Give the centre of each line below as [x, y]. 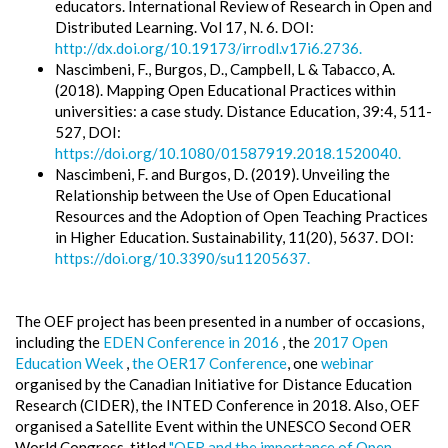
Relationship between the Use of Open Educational [223, 195]
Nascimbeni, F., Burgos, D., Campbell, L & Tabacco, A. [225, 69]
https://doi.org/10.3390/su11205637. [182, 258]
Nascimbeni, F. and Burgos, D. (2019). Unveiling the [222, 174]
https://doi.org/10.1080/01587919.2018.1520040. [228, 153]
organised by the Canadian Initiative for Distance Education [213, 384]
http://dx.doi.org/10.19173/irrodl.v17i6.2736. [208, 48]
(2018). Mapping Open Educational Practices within [225, 90]
